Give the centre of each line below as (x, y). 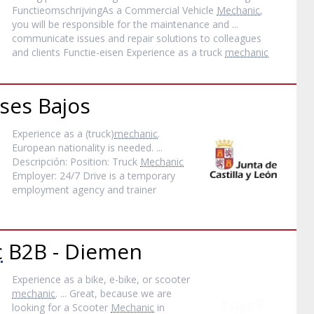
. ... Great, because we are (114, 293)
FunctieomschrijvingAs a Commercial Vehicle (115, 10)
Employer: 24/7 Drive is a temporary (94, 176)
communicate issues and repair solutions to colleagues (137, 38)
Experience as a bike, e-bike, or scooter (101, 279)
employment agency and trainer (84, 190)
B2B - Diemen (73, 251)
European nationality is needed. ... (88, 148)
